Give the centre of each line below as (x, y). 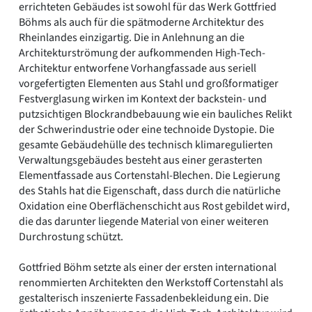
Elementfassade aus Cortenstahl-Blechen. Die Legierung (149, 176)
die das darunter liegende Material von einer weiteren (144, 222)
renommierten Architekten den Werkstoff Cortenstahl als (151, 283)
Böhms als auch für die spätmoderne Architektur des (141, 23)
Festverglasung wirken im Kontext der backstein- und (143, 99)
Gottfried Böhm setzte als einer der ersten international (148, 268)
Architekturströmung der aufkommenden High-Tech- (142, 53)
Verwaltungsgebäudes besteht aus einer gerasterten (141, 161)
